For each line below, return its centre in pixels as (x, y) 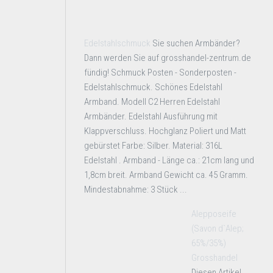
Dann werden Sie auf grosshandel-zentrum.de (168, 58)
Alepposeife (214, 214)
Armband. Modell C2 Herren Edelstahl (152, 102)
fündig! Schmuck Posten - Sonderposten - (160, 73)
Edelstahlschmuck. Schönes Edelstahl (153, 87)
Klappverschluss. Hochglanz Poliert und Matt (165, 131)
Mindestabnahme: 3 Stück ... (136, 190)
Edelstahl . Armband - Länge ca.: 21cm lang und (169, 160)
